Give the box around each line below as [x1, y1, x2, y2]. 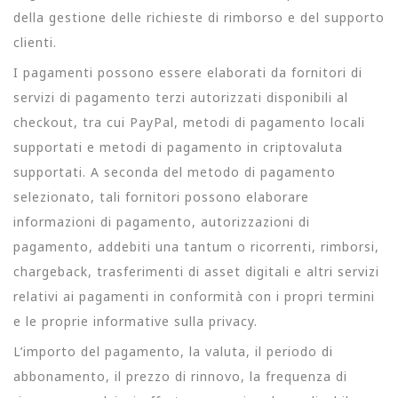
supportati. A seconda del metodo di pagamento [13, 163, 336, 180]
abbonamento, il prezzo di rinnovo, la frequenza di [13, 368, 347, 385]
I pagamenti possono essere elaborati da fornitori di [13, 63, 362, 81]
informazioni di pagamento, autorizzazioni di [13, 212, 310, 230]
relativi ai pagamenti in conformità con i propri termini [13, 287, 375, 305]
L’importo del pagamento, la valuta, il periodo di [13, 343, 333, 360]
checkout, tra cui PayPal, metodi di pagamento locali [13, 113, 365, 131]
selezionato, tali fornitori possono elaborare [13, 187, 309, 205]
